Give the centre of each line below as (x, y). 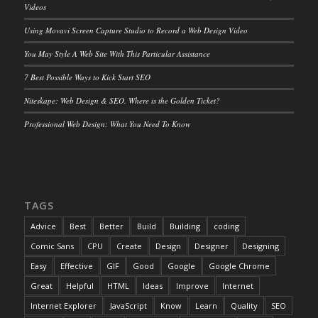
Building (185, 226)
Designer (211, 246)
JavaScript (128, 306)
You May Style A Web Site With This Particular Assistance (117, 54)
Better (111, 226)
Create (129, 246)
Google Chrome (239, 266)
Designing (260, 246)
